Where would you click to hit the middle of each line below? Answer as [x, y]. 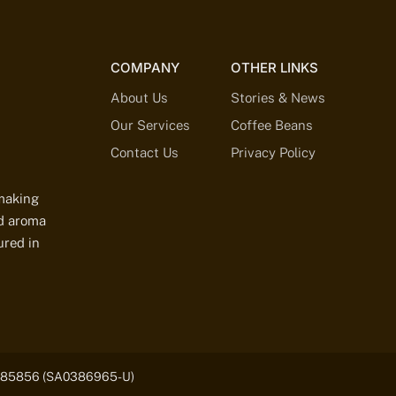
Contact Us [145, 152]
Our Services [151, 125]
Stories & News [278, 97]
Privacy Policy [273, 152]
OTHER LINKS [274, 67]
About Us [140, 97]
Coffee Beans [271, 125]
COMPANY [145, 67]
